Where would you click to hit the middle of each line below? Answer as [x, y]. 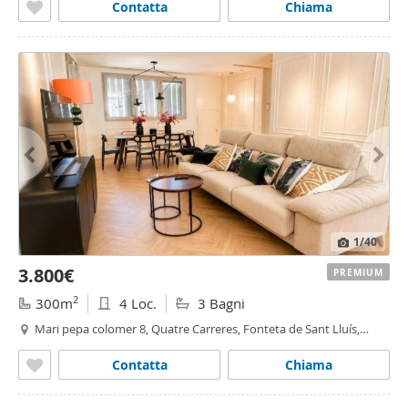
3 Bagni [219, 303]
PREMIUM [358, 272]
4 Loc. [136, 303]
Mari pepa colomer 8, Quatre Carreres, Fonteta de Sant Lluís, [197, 329]
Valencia [57, 345]
